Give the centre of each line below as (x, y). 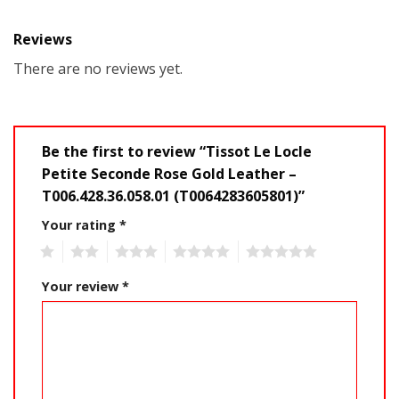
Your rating (81, 224)
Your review (82, 286)
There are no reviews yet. (98, 69)
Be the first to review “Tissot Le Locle (177, 151)
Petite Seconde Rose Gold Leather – (169, 173)
